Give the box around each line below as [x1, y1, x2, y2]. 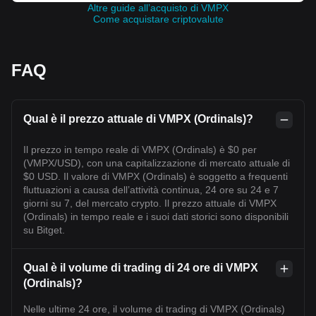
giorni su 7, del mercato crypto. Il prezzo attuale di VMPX [23, 197, 276, 209]
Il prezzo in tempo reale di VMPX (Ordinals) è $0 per [23, 144, 257, 155]
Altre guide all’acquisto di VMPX [87, 2, 229, 13]
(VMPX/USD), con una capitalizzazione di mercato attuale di [23, 157, 290, 169]
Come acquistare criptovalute [92, 13, 224, 25]
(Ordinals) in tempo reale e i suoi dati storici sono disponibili [23, 211, 288, 222]
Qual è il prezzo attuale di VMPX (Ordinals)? [23, 113, 253, 125]
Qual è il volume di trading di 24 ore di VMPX [23, 262, 258, 274]
